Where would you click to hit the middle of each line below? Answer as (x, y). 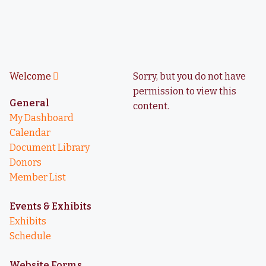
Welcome (31, 76)
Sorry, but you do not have (189, 76)
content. (151, 106)
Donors (26, 162)
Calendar (30, 133)
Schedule (30, 236)
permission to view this (185, 91)
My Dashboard (42, 118)
